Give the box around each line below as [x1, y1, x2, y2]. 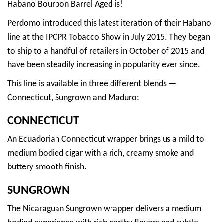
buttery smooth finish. [7, 162, 87, 172]
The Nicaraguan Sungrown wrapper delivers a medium [7, 204, 201, 214]
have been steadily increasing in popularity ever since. [7, 60, 200, 70]
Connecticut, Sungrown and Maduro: [7, 93, 139, 103]
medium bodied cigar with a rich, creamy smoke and [7, 148, 194, 158]
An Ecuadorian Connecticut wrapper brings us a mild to [7, 134, 204, 144]
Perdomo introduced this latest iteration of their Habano [7, 18, 211, 28]
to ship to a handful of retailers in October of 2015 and [7, 46, 204, 56]
